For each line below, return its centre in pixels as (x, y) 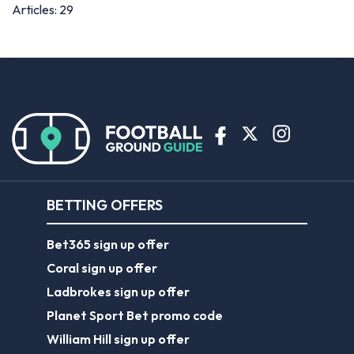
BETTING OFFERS (105, 205)
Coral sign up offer (102, 267)
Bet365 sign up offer (108, 244)
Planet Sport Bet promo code (135, 315)
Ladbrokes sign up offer (118, 291)
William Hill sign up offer (118, 339)
